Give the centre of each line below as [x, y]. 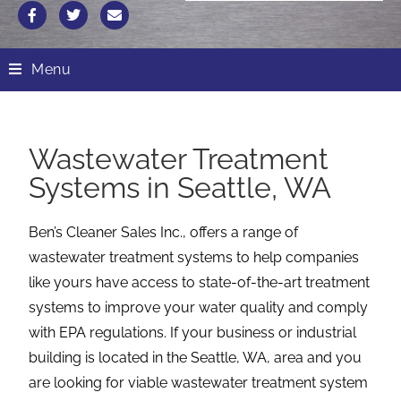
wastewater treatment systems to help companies [194, 257]
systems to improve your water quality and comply [199, 307]
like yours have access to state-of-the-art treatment [200, 282]
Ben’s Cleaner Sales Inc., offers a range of [164, 232]
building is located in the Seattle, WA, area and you [196, 357]
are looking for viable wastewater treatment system [199, 382]
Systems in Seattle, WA [180, 187]
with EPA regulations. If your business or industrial [193, 332]
